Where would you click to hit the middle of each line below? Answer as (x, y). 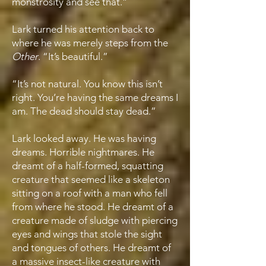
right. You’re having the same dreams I (95, 97)
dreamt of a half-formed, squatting (88, 166)
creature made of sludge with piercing (95, 220)
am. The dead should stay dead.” (84, 111)
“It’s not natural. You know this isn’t (87, 84)
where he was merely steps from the (90, 43)
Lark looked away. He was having (84, 138)
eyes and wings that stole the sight (87, 234)
